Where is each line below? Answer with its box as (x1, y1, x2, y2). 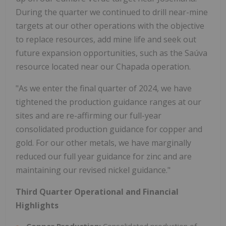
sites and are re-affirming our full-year (16, 110, 161, 122)
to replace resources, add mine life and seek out (16, 34, 196, 45)
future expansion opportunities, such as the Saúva (16, 47, 207, 59)
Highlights (16, 200, 59, 211)
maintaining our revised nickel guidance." (16, 164, 171, 176)
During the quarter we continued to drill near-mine (16, 7, 208, 18)
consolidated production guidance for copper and (16, 124, 202, 135)
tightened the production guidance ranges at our (16, 96, 201, 108)
